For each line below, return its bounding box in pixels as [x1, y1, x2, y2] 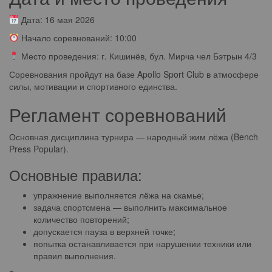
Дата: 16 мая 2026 [18, 13, 95, 25]
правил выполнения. [33, 250, 116, 262]
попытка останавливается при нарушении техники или [33, 237, 251, 250]
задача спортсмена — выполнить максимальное [33, 201, 227, 213]
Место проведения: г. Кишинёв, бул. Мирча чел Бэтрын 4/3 [18, 50, 257, 62]
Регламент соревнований [9, 101, 226, 127]
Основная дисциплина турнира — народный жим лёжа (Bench [9, 131, 258, 143]
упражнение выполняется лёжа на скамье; [33, 189, 204, 201]
